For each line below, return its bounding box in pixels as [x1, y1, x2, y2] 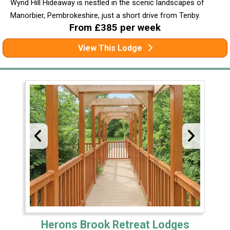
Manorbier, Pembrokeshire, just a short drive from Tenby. [10, 10, 200, 20]
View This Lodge [78, 43, 142, 53]
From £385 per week [69, 22, 161, 33]
